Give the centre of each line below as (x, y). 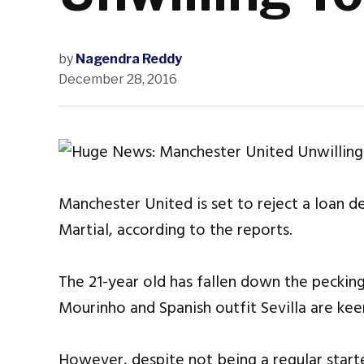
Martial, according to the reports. (175, 230)
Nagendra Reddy (129, 59)
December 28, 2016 (118, 80)
